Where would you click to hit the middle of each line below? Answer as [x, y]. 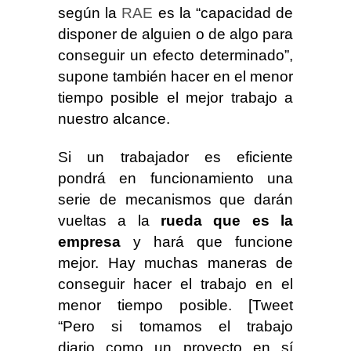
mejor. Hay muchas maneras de [175, 263]
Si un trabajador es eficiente [175, 157]
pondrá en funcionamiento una [175, 178]
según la [90, 13]
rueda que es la [227, 221]
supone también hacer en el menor [175, 76]
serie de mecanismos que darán [175, 199]
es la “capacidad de [223, 13]
